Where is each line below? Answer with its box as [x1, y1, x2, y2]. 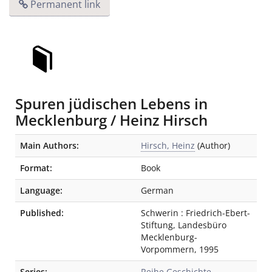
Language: [20, 185, 63, 196]
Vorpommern [141, 243, 194, 255]
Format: [20, 162, 52, 174]
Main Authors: [20, 140, 79, 151]
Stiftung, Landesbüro [141, 219, 226, 231]
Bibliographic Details [15, 134, 100, 146]
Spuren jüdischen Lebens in [15, 93, 208, 114]
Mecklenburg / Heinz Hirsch [15, 110, 208, 130]
